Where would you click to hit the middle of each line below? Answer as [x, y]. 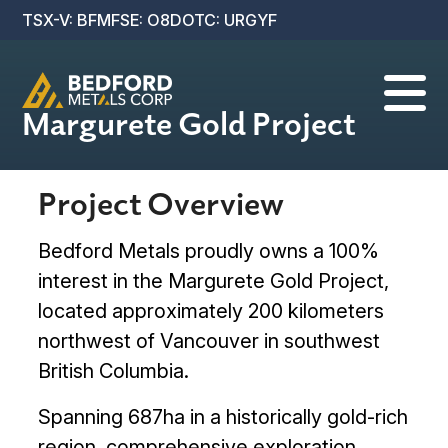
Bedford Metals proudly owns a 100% [209, 250]
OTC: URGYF [230, 20]
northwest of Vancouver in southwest [209, 340]
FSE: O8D [147, 20]
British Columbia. [114, 370]
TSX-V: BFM [67, 20]
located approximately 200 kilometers [211, 310]
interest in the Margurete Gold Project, [214, 280]
